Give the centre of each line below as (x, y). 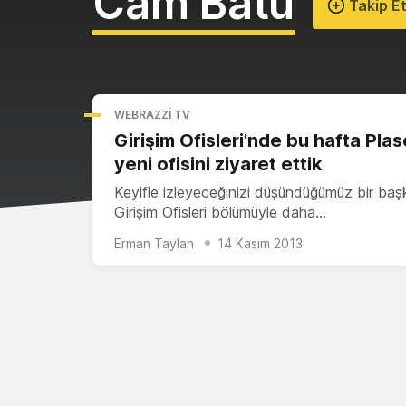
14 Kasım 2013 (260, 243)
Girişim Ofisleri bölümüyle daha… (220, 212)
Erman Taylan (154, 243)
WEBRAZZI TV (152, 115)
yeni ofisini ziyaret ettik (218, 164)
